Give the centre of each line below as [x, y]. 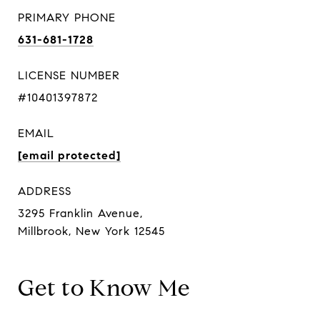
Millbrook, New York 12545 [91, 231]
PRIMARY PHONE [67, 17]
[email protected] [69, 155]
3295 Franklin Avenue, [80, 213]
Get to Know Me [104, 288]
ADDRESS [45, 191]
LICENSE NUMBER [69, 75]
